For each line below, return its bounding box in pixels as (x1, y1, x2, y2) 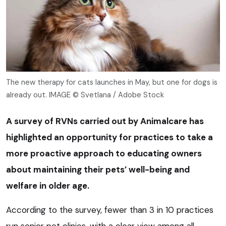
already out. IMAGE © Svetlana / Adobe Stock (6, 89, 164, 100)
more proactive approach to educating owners (6, 147, 202, 159)
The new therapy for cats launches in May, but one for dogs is (6, 77, 217, 87)
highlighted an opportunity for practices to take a (6, 131, 213, 143)
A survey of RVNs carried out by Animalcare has (6, 115, 204, 127)
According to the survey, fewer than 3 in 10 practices (6, 204, 213, 215)
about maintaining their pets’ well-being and (6, 163, 190, 175)
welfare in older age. (6, 180, 89, 191)
